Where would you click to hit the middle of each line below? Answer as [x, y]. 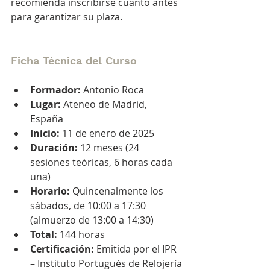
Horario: [50, 191]
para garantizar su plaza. [67, 17]
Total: [44, 234]
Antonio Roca [112, 89]
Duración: [54, 147]
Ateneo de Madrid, [105, 104]
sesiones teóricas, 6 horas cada [102, 162]
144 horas [81, 234]
